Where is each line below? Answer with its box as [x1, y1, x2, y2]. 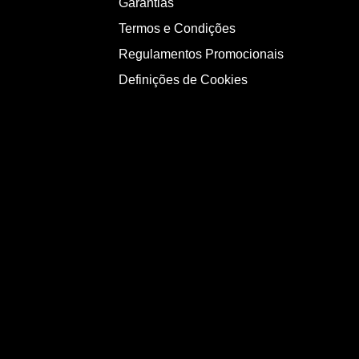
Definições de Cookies [119, 73, 248, 87]
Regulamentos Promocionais [119, 47, 284, 62]
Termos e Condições [119, 22, 236, 36]
